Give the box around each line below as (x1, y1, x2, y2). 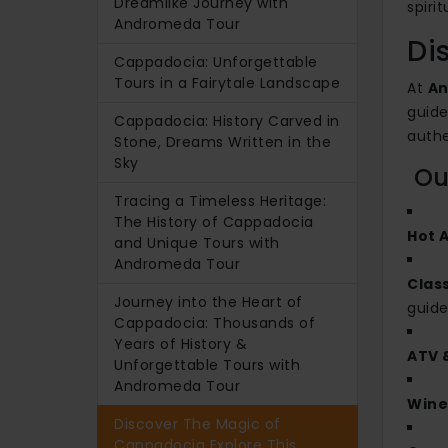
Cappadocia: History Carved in (114, 110, 340, 131)
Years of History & (114, 333, 247, 354)
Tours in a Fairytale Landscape (114, 72, 340, 93)
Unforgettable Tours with (114, 354, 300, 375)
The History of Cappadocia (114, 211, 314, 232)
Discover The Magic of (114, 413, 281, 434)
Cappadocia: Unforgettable (114, 51, 318, 72)
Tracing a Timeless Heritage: (114, 190, 326, 211)
